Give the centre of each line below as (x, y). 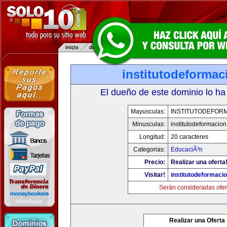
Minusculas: (149, 124)
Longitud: (152, 137)
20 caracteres (190, 137)
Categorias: (149, 149)
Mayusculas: (148, 111)
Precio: (155, 162)
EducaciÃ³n (187, 149)
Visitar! (155, 175)
